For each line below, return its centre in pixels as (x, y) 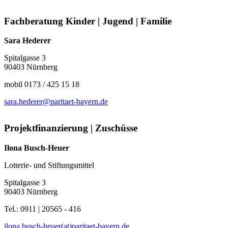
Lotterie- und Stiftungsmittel (49, 165)
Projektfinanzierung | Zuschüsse (71, 128)
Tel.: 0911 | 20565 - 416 (42, 209)
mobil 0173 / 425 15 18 (42, 84)
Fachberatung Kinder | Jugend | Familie (88, 21)
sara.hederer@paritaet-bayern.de (56, 102)
